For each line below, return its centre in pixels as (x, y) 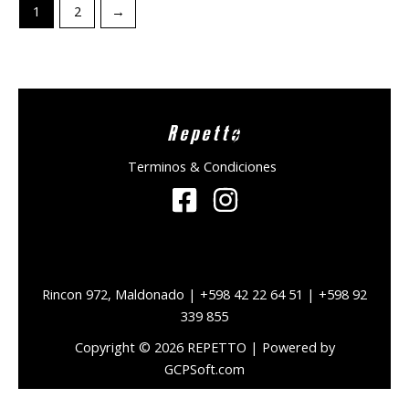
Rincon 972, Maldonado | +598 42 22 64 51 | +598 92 (204, 294)
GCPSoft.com (204, 369)
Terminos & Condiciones (203, 166)
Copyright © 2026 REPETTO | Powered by (204, 347)
